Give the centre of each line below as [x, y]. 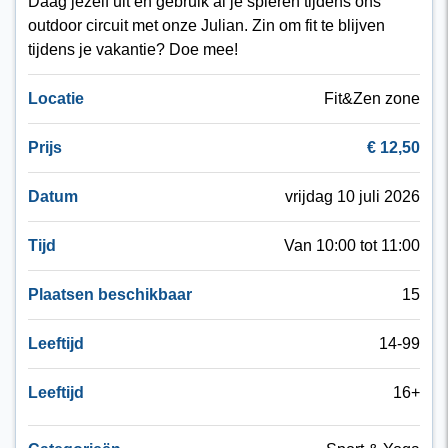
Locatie [56, 98]
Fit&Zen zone [372, 98]
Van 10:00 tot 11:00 [352, 245]
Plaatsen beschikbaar [110, 294]
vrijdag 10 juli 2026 [352, 196]
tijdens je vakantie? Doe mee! [133, 49]
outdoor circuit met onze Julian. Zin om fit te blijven [206, 25]
